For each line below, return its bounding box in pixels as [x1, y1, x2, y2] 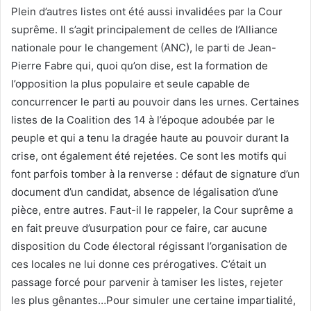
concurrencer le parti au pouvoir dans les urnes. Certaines [11, 94, 299, 108]
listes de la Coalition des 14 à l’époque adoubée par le [11, 112, 275, 126]
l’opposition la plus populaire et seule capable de [11, 76, 250, 90]
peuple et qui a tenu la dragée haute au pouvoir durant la [11, 131, 289, 144]
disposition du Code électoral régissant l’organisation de [11, 239, 287, 253]
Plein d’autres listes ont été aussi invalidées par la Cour [11, 4, 283, 18]
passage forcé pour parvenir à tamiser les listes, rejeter [11, 275, 283, 289]
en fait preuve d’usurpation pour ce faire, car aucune [11, 221, 267, 235]
